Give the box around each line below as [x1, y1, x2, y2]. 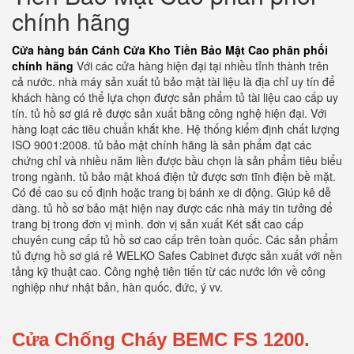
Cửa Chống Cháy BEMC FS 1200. [12, 329, 310, 350]
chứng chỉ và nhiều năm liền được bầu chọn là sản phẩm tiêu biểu [12, 153, 342, 168]
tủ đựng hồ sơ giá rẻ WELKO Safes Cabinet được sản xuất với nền [12, 247, 342, 263]
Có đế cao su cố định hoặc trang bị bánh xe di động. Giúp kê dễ [12, 184, 331, 200]
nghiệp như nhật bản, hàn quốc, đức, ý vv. [12, 279, 223, 295]
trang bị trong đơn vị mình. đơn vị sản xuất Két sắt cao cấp [12, 216, 303, 232]
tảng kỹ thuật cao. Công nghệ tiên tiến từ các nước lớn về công [12, 263, 326, 279]
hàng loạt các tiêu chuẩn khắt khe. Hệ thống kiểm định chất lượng [12, 121, 340, 137]
